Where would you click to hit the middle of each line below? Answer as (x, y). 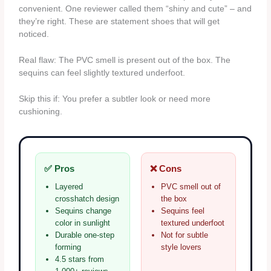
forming (68, 247)
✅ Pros (60, 169)
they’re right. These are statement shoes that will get (119, 22)
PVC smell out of (191, 187)
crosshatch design (87, 199)
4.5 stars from (80, 260)
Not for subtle (184, 235)
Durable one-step (85, 235)
